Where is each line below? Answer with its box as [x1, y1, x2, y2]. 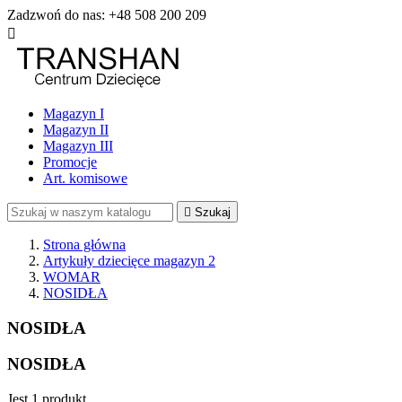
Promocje [43, 154, 97, 170]
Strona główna [43, 237, 126, 252]
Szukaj [195, 205, 231, 219]
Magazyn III [43, 138, 113, 153]
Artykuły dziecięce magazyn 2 [43, 253, 215, 268]
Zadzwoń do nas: [7, 7, 109, 22]
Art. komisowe [43, 170, 127, 186]
